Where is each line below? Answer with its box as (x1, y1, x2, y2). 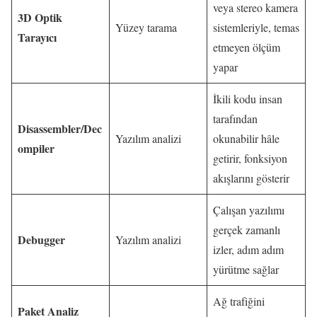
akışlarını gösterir (213, 171, 289, 186)
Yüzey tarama (115, 20, 177, 35)
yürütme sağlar (213, 262, 279, 277)
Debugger (18, 231, 65, 248)
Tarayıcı (18, 29, 57, 46)
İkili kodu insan (213, 91, 282, 107)
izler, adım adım (213, 242, 284, 258)
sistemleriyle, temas (213, 20, 299, 35)
